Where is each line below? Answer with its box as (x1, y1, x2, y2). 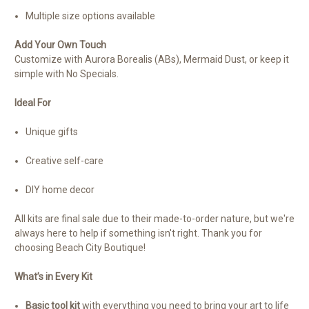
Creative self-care (26, 154, 104, 166)
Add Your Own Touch (14, 39, 106, 50)
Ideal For (14, 97, 51, 108)
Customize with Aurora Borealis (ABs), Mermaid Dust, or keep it (14, 53, 289, 65)
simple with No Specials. (14, 68, 121, 79)
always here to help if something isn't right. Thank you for (14, 227, 262, 239)
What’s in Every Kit (14, 270, 92, 282)
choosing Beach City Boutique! (14, 241, 146, 253)
